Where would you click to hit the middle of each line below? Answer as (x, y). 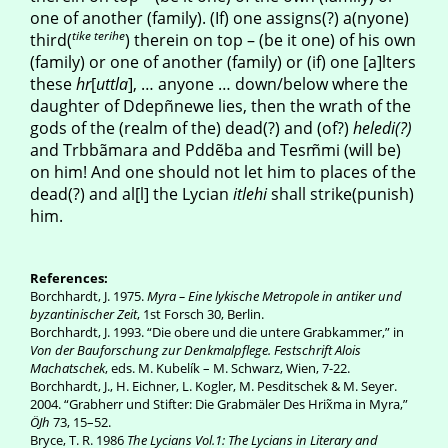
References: (69, 278)
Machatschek (67, 368)
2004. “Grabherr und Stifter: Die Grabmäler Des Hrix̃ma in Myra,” (219, 404)
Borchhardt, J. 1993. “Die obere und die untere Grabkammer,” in (217, 332)
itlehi (250, 194)
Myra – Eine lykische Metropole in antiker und (274, 296)
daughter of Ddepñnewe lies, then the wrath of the (220, 106)
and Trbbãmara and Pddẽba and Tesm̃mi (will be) (215, 150)
